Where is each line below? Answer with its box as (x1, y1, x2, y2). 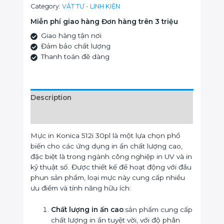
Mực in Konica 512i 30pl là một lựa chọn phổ (30, 131, 181, 140)
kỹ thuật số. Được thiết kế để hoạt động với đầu (30, 163, 192, 171)
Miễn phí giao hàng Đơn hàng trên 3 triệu (30, 17, 178, 25)
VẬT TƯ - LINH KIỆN (62, 2, 120, 10)
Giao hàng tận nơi (40, 31, 101, 39)
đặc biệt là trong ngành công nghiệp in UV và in (30, 152, 192, 161)
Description (30, 93, 72, 102)
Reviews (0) (30, 110, 73, 119)
